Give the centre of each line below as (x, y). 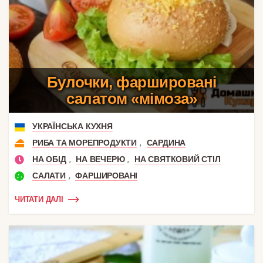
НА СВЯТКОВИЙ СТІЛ (178, 159)
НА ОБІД (49, 159)
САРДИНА (166, 142)
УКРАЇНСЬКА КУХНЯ (73, 126)
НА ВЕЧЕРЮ (100, 159)
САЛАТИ (49, 175)
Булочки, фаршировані (131, 82)
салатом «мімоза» (131, 98)
